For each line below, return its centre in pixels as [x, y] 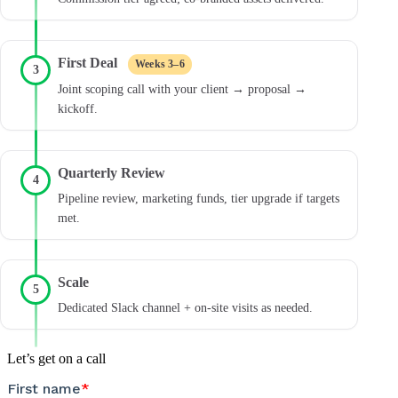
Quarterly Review [111, 173]
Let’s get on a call [56, 358]
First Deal [89, 63]
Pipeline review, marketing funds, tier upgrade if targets [199, 199]
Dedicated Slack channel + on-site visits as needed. [185, 308]
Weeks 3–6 [160, 64]
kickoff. [78, 109]
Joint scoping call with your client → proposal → [182, 89]
